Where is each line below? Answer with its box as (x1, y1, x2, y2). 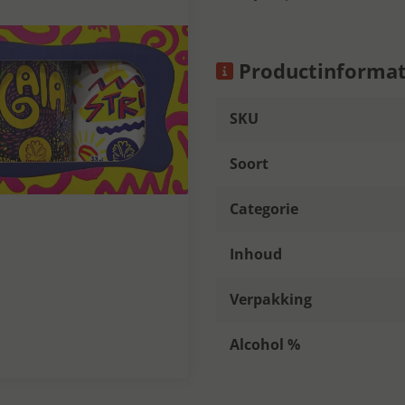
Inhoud (230, 244, 282, 264)
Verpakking (230, 289, 312, 309)
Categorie (230, 199, 298, 219)
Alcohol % (230, 334, 300, 354)
